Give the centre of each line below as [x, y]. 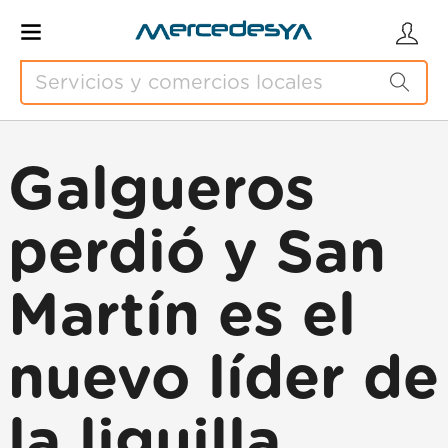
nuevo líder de [223, 380]
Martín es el [182, 317]
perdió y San [197, 254]
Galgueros [161, 191]
